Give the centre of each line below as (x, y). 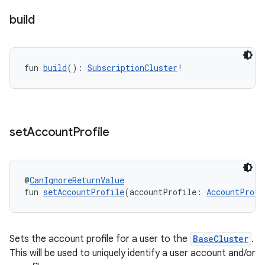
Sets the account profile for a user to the (100, 239)
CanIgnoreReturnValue (77, 180)
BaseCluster (221, 239)
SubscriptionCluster (132, 68)
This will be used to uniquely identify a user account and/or (132, 253)
